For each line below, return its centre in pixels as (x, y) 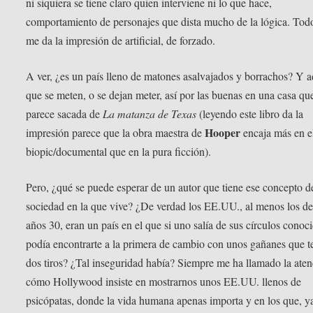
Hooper (223, 132)
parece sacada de (65, 113)
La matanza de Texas (150, 113)
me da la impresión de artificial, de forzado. (121, 40)
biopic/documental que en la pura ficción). (119, 151)
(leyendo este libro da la (250, 113)
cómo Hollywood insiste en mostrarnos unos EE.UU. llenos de (164, 281)
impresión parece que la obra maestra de (116, 132)
